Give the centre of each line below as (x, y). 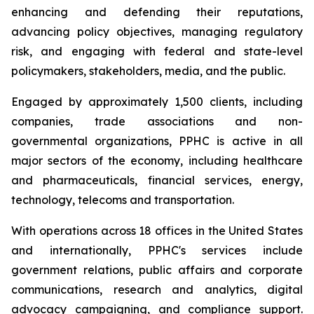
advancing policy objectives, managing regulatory (157, 32)
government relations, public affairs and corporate (157, 270)
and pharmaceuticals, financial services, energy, (157, 180)
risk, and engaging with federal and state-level (157, 51)
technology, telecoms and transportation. (123, 200)
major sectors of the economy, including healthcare (157, 161)
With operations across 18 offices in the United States (157, 231)
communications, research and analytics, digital (157, 289)
